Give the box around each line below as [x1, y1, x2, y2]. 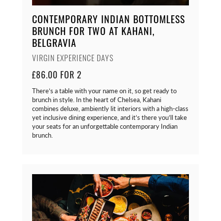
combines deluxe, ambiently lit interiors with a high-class [32, 104, 188, 113]
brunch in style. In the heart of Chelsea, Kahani [32, 95, 161, 104]
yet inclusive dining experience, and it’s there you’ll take [32, 112, 187, 122]
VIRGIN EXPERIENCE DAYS [32, 55, 113, 63]
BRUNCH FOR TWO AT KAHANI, [32, 23, 155, 38]
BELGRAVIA [32, 35, 76, 50]
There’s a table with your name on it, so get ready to [32, 86, 177, 95]
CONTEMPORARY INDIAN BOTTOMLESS [32, 11, 185, 26]
